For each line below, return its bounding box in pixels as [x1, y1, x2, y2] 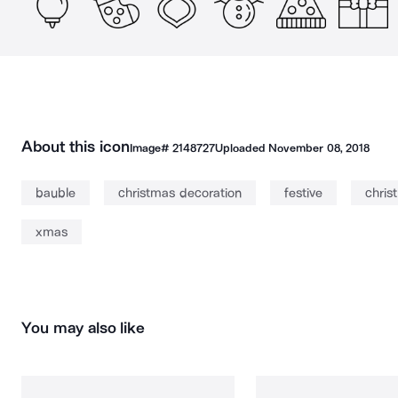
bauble [36, 185, 76, 201]
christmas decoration [118, 185, 242, 201]
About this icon [21, 137, 130, 156]
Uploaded [214, 141, 269, 155]
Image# [129, 141, 172, 155]
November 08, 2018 [268, 141, 370, 155]
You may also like [21, 318, 146, 338]
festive [283, 185, 322, 201]
